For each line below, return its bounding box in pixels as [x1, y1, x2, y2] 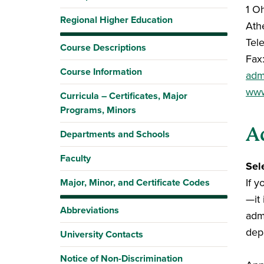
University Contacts [60, 227, 143, 241]
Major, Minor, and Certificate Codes [60, 176, 210, 189]
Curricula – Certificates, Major [60, 89, 187, 103]
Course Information [60, 65, 142, 78]
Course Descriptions [60, 41, 146, 54]
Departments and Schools [60, 127, 170, 141]
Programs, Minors [60, 103, 136, 117]
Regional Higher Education [60, 13, 173, 27]
